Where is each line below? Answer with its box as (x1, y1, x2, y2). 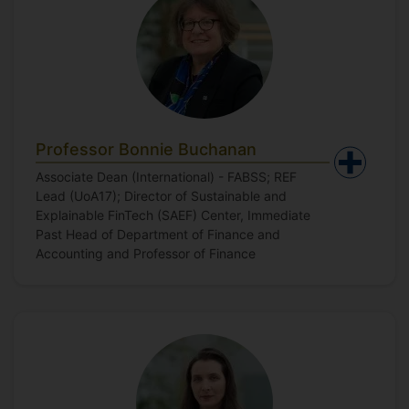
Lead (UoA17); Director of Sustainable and (36, 188, 287, 204)
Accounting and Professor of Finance (36, 246, 256, 261)
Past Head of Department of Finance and (36, 226, 280, 242)
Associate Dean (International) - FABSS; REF (36, 169, 297, 184)
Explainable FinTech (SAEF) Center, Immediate (36, 207, 310, 223)
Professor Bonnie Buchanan (36, 140, 257, 159)
